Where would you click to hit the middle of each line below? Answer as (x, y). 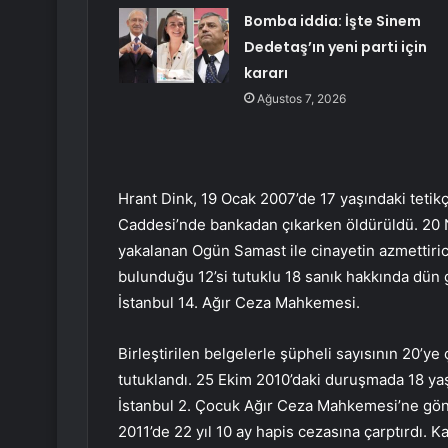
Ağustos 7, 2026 (301, 99)
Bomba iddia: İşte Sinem (332, 21)
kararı (265, 73)
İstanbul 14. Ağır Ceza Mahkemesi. (239, 303)
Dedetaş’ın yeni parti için (335, 47)
